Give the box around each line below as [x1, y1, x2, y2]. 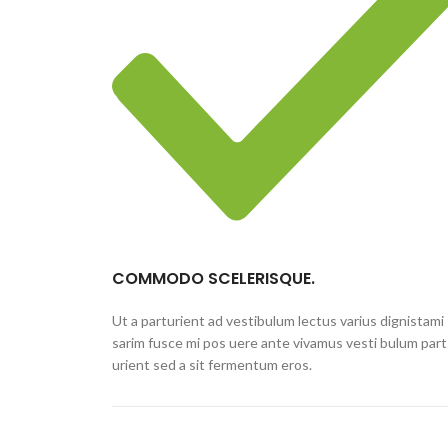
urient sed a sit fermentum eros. [112, 355, 312, 373]
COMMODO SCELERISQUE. [112, 266, 315, 290]
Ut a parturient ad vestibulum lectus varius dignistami [112, 311, 444, 329]
